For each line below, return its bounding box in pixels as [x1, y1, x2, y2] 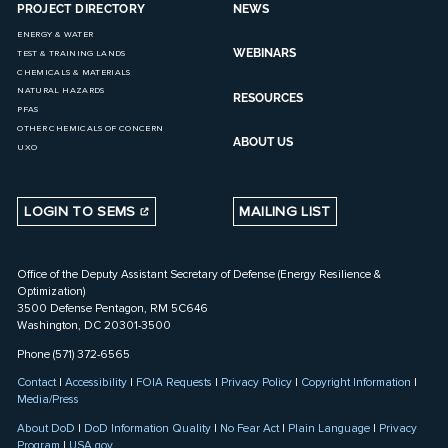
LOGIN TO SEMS [24, 203, 141, 221]
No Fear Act [220, 421, 280, 435]
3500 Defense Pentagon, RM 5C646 [17, 301, 209, 316]
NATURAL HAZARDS [17, 85, 105, 97]
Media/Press [17, 392, 80, 407]
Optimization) [17, 284, 89, 299]
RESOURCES [232, 90, 303, 105]
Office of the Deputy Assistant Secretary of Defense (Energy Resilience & [17, 267, 382, 282]
